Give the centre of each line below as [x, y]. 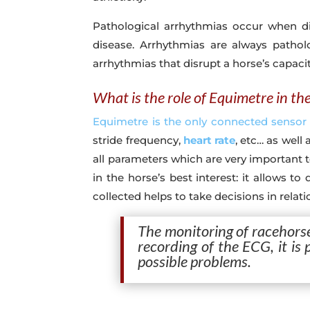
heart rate [209, 140]
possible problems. [195, 262]
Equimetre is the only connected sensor [200, 122]
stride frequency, [138, 140]
